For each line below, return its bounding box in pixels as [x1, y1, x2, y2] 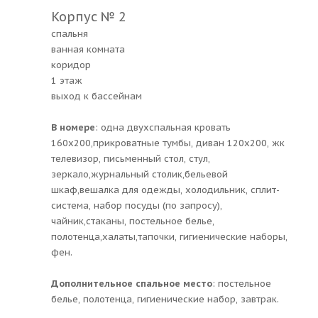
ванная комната [51, 43, 125, 55]
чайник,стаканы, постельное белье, [51, 214, 214, 227]
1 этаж [51, 74, 82, 87]
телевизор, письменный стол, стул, [51, 152, 210, 165]
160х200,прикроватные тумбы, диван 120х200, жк [51, 136, 285, 149]
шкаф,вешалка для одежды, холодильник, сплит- [51, 183, 280, 196]
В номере [51, 121, 95, 133]
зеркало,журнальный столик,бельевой [51, 168, 228, 180]
